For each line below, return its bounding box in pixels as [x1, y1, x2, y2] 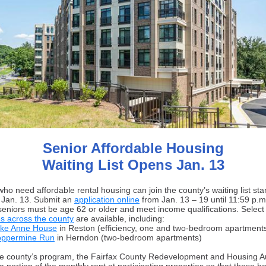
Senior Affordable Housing [42, 140, 224, 156]
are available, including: [74, 214, 164, 223]
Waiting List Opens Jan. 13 [42, 157, 224, 173]
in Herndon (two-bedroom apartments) [55, 233, 202, 242]
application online [74, 195, 140, 204]
